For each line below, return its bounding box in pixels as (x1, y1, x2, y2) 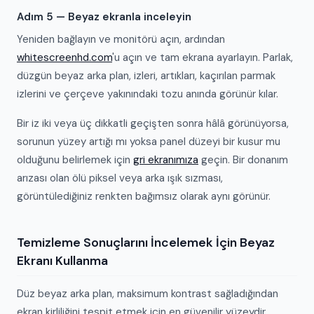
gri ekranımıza (133, 153, 198, 167)
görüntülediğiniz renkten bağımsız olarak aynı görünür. (17, 189, 271, 203)
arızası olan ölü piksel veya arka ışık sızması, (17, 171, 223, 185)
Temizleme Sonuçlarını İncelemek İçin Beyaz (17, 235, 275, 250)
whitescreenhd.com (17, 50, 112, 64)
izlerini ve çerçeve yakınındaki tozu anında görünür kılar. (17, 87, 278, 101)
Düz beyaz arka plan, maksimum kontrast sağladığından (17, 287, 278, 301)
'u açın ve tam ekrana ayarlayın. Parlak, (112, 50, 293, 64)
